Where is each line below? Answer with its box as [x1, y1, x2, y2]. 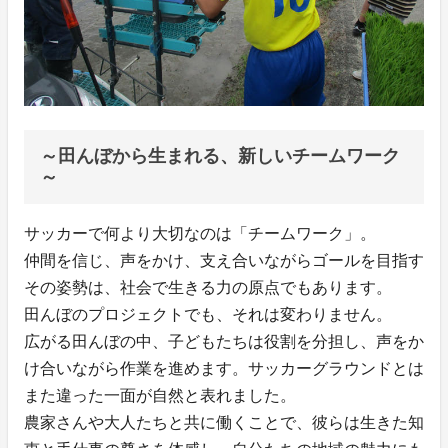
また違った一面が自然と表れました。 [24, 387, 296, 405]
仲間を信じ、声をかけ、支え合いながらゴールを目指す [24, 252, 424, 270]
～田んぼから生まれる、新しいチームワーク [40, 146, 400, 167]
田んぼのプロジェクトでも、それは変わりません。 [24, 306, 392, 324]
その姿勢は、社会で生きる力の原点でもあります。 [24, 279, 392, 297]
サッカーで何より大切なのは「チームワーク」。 [24, 225, 376, 243]
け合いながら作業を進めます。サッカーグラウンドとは [24, 360, 424, 378]
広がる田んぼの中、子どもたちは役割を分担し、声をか [24, 333, 424, 351]
